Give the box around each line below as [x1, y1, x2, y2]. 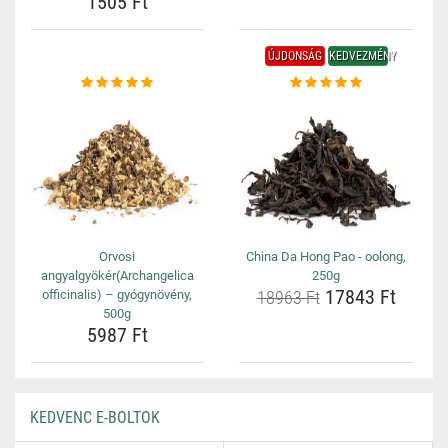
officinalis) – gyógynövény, [42, 287, 192, 302]
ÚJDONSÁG [267, 49, 322, 63]
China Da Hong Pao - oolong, [246, 249, 406, 264]
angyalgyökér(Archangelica [40, 268, 194, 283]
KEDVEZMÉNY [328, 49, 396, 63]
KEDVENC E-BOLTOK [30, 408, 160, 427]
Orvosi [99, 249, 135, 264]
